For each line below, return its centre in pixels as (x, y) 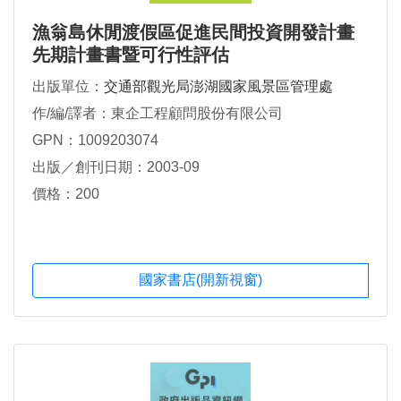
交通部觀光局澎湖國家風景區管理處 (218, 87)
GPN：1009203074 (95, 141)
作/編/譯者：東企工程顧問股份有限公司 (158, 114)
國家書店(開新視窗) (200, 280)
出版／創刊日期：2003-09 (116, 167)
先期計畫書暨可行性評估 (131, 55)
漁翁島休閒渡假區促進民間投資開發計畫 (193, 33)
